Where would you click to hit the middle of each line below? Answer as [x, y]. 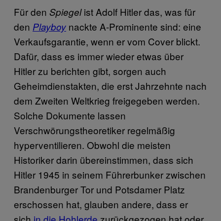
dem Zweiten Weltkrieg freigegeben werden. [107, 100]
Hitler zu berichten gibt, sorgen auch [90, 71]
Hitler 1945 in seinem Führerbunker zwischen [110, 174]
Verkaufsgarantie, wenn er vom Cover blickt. [107, 41]
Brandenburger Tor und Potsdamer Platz [99, 189]
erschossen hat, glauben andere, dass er [101, 204]
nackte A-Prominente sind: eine [134, 26]
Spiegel [65, 12]
